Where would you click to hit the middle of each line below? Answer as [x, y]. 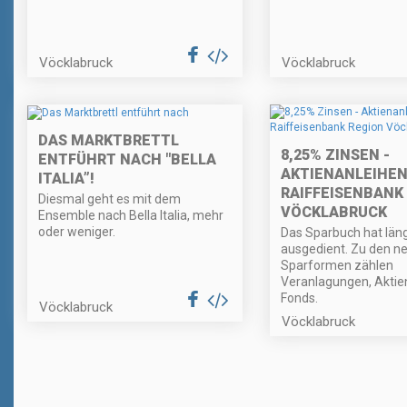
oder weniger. [77, 231]
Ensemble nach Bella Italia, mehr [131, 215]
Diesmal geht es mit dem [109, 199]
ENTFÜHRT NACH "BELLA [127, 159]
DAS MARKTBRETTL [109, 140]
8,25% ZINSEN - [335, 155]
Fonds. [299, 298]
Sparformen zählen [337, 266]
